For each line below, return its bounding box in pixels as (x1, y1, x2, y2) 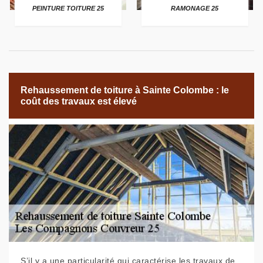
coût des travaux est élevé (21, 96, 137, 107)
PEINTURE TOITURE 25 (32, 5, 104, 12)
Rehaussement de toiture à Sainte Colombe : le (21, 85, 229, 96)
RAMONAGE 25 (171, 5, 219, 12)
